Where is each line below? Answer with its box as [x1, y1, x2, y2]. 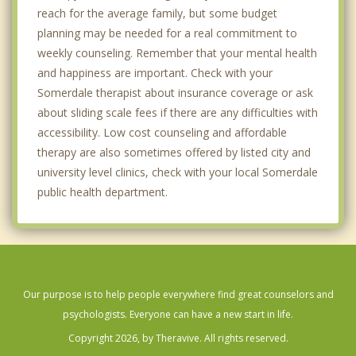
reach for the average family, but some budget [37, 5, 277, 21]
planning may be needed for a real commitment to [37, 25, 297, 41]
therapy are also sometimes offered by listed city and [37, 144, 311, 160]
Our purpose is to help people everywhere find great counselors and [22, 287, 334, 301]
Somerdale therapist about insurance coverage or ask [37, 84, 313, 100]
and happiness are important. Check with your [37, 64, 273, 80]
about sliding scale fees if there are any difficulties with [37, 104, 318, 120]
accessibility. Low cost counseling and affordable [37, 124, 287, 140]
